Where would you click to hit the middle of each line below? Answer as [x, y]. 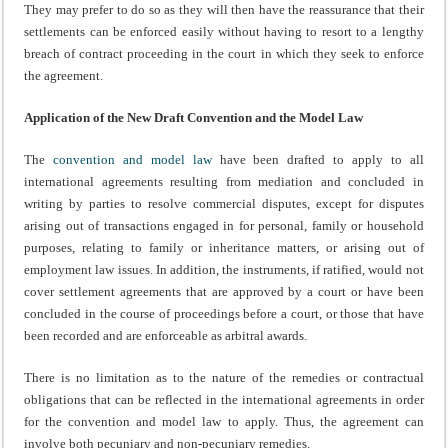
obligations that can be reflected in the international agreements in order [224, 399]
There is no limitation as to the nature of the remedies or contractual [224, 377]
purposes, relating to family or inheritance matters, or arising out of [224, 247]
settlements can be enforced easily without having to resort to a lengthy [224, 31]
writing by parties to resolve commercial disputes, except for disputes [224, 203]
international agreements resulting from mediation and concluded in [224, 181]
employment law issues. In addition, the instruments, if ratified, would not [224, 269]
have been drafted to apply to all [317, 159]
